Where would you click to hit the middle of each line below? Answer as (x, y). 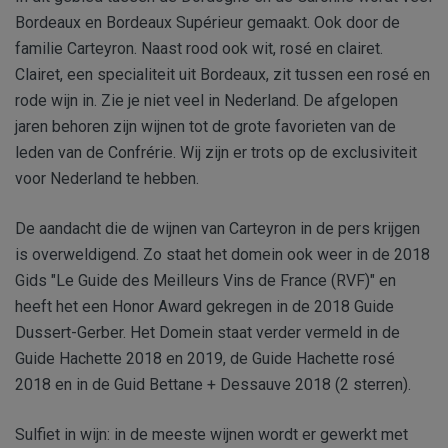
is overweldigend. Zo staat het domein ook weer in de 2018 (222, 254)
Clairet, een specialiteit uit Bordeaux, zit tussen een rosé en (222, 74)
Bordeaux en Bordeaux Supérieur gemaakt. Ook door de (207, 22)
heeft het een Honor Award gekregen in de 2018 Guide (204, 306)
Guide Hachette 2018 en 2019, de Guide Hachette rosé (205, 358)
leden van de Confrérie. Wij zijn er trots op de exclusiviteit (216, 152)
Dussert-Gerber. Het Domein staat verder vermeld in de (207, 332)
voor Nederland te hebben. (107, 178)
